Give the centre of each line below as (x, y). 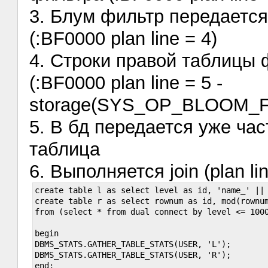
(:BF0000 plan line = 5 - (126, 83)
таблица (65, 149)
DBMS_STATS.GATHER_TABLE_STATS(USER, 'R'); (133, 255)
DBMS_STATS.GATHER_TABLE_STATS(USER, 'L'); (133, 244)
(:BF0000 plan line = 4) (124, 38)
